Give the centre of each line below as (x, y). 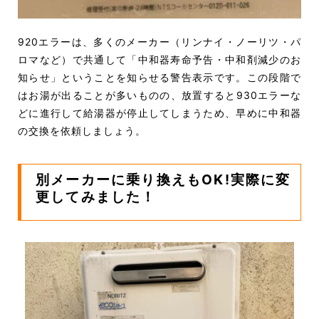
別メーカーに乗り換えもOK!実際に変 (163, 180)
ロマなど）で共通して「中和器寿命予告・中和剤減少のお (159, 60)
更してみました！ (96, 197)
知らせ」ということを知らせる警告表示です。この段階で (159, 78)
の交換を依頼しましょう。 (82, 131)
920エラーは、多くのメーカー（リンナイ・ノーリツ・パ (159, 42)
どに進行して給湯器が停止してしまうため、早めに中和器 (159, 113)
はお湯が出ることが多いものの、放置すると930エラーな (159, 95)
